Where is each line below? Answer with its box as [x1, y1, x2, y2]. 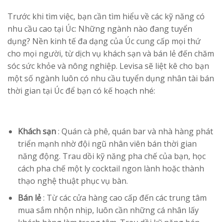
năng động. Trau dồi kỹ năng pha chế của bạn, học [17, 150, 206, 162]
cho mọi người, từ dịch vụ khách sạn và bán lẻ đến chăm [7, 48, 214, 59]
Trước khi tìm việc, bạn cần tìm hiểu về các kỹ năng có [7, 10, 205, 22]
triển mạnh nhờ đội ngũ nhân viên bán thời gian [17, 138, 197, 149]
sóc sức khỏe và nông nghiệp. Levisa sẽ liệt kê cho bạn [7, 60, 209, 71]
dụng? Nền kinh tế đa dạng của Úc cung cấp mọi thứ [7, 35, 201, 47]
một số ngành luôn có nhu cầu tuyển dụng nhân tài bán [7, 72, 214, 84]
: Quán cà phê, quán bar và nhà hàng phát [55, 125, 213, 137]
